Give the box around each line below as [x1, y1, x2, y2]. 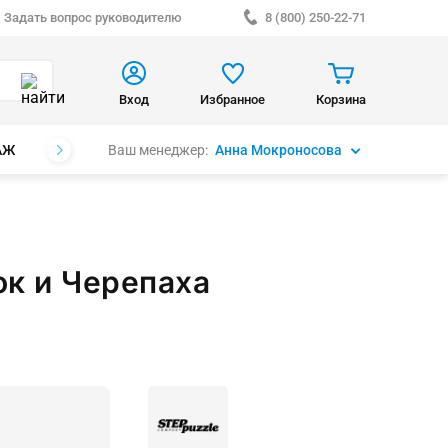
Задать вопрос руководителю [4, 10, 182, 25]
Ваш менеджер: [108, 141, 209, 158]
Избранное [200, 91, 265, 107]
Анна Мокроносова [215, 141, 343, 158]
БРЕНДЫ [60, 142, 118, 158]
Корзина [316, 91, 366, 107]
